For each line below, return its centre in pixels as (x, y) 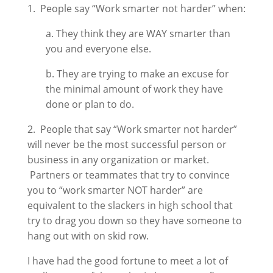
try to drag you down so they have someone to (134, 221)
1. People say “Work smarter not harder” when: (136, 9)
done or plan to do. (90, 104)
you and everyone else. (98, 49)
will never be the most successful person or (127, 144)
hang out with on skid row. (89, 236)
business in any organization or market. (118, 160)
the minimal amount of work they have (134, 89)
